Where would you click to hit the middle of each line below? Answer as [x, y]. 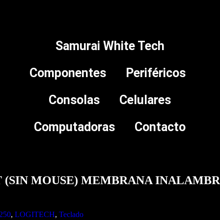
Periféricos [155, 73]
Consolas [74, 100]
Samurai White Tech [110, 46]
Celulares [145, 100]
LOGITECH [35, 215]
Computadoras [75, 127]
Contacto [160, 127]
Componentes [68, 73]
